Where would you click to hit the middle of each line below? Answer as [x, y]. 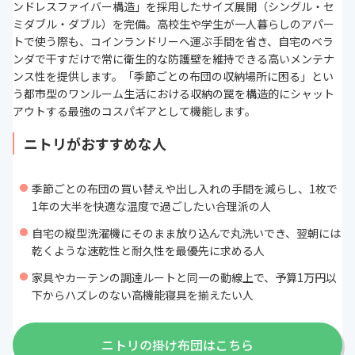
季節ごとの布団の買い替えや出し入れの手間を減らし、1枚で [185, 189]
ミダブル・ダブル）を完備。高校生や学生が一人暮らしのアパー [174, 24]
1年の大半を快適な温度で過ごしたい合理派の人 [151, 206]
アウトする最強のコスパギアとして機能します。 [134, 111]
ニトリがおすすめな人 [95, 144]
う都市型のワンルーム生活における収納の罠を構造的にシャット [174, 94]
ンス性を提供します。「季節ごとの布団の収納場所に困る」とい [173, 76]
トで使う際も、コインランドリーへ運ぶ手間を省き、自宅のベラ [173, 42]
